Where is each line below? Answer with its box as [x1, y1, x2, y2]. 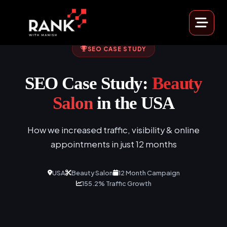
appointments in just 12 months [50, 138, 177, 149]
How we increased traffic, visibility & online [27, 124, 200, 135]
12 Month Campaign [118, 168, 180, 177]
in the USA [93, 93, 174, 113]
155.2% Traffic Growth [82, 179, 152, 187]
